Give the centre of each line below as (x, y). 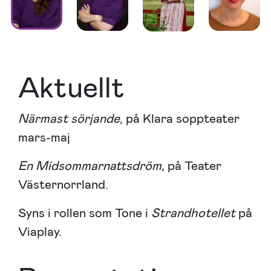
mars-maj (46, 137)
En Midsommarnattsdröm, (93, 165)
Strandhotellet (195, 213)
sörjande (95, 118)
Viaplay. (40, 231)
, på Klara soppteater (180, 118)
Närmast (43, 118)
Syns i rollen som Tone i (85, 213)
